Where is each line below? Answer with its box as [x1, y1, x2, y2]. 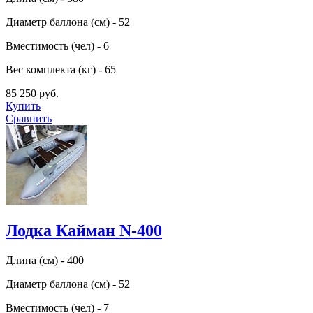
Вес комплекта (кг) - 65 [6, 64, 116, 76]
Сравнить [6, 112, 52, 125]
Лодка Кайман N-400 [6, 221, 162, 240]
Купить [6, 100, 41, 112]
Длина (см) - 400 [6, 254, 84, 267]
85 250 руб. [6, 87, 59, 100]
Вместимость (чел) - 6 [6, 40, 109, 52]
